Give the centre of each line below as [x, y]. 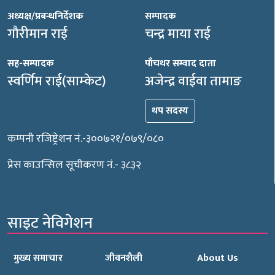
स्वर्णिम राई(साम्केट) [56, 81]
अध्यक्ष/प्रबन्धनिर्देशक [45, 16]
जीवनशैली [124, 258]
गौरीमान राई [37, 34]
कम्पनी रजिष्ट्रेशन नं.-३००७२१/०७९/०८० [86, 138]
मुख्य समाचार [38, 258]
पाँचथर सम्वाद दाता [180, 63]
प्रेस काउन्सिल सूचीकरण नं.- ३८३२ [74, 165]
